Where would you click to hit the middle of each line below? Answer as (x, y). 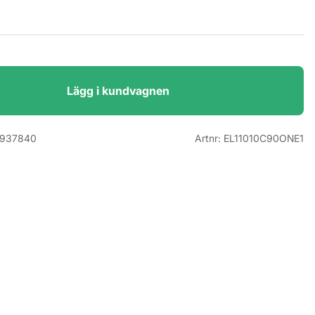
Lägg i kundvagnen (118, 91)
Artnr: (209, 138)
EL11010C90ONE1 (264, 138)
